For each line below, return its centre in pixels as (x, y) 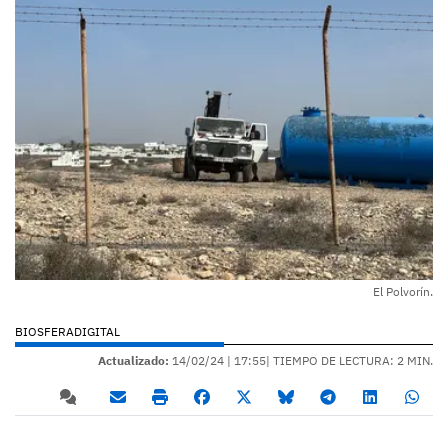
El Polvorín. (403, 291)
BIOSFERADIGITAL (67, 331)
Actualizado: (133, 360)
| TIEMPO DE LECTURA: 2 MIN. (349, 360)
